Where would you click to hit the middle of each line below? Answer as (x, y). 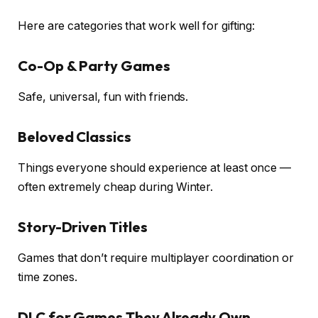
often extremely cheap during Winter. (116, 187)
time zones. (48, 278)
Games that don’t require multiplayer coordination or (156, 258)
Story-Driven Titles (83, 226)
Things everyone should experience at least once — (155, 168)
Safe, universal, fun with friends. (103, 97)
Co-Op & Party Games (94, 65)
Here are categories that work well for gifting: (137, 26)
